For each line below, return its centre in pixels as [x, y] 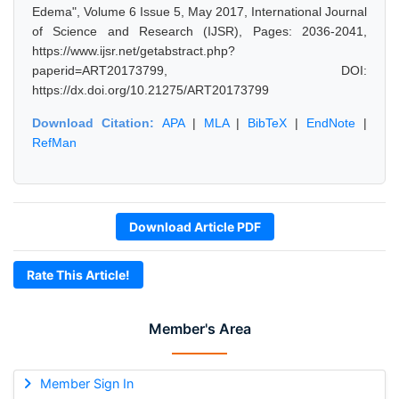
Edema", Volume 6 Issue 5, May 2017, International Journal [199, 12]
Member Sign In [86, 383]
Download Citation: [97, 123]
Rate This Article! [78, 275]
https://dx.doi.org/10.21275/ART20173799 [151, 90]
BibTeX [268, 123]
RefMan [54, 142]
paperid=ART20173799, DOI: [199, 70]
